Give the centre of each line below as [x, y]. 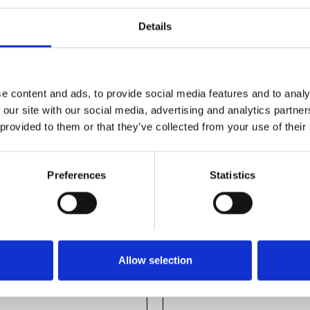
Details [155, 26]
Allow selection [155, 260]
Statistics [232, 175]
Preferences [77, 175]
